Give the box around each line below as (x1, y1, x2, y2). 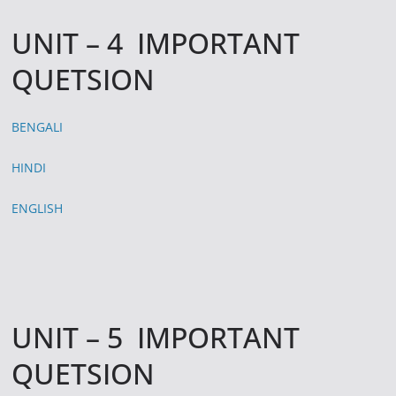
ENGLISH (11, 199, 64, 217)
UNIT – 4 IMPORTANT (11, 23, 301, 62)
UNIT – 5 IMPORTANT (11, 317, 301, 356)
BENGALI (11, 118, 64, 135)
